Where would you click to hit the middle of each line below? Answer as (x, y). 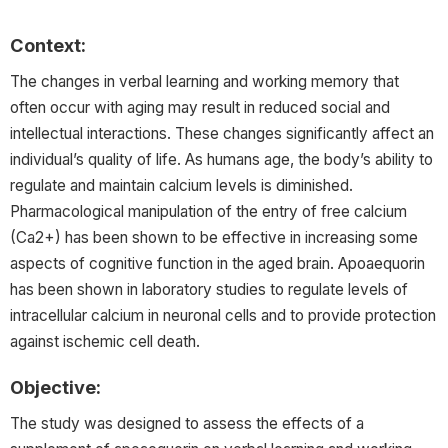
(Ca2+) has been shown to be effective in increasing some (214, 237)
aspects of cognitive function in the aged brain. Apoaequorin (217, 263)
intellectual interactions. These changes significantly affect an (222, 133)
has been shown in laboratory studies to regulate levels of (209, 289)
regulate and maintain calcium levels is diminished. (181, 185)
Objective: (55, 386)
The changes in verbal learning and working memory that (204, 81)
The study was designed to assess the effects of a (187, 423)
